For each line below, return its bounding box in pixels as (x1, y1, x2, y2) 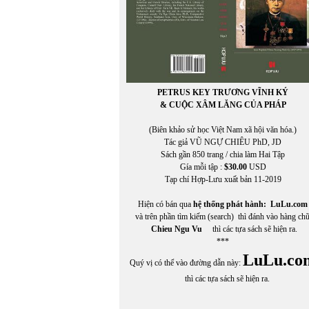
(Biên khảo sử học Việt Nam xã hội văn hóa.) (149, 124, 297, 134)
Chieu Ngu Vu (150, 223, 202, 234)
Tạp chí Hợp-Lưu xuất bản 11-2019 (164, 174, 281, 184)
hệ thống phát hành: (193, 199, 270, 209)
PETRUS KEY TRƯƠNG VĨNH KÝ (157, 87, 288, 97)
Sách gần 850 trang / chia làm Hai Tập (161, 149, 285, 159)
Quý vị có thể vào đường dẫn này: (129, 257, 243, 268)
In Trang (2, 172, 30, 181)
